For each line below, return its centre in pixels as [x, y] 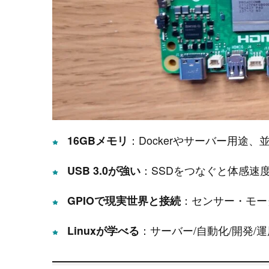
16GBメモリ [98, 141]
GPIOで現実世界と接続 [124, 200]
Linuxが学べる [103, 230]
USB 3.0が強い [104, 170]
